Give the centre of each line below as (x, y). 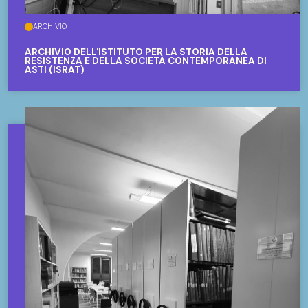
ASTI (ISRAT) (54, 69)
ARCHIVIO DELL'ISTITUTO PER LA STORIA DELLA (136, 52)
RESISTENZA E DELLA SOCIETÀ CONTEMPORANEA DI (146, 60)
